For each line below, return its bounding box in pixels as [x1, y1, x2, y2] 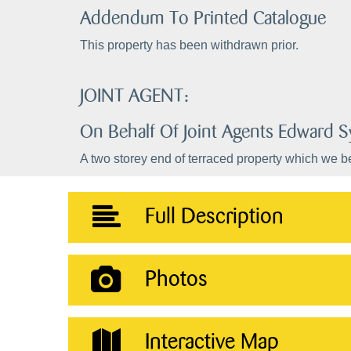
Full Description [144, 206, 284, 228]
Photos [144, 269, 208, 291]
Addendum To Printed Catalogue [80, 9, 326, 28]
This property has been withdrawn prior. [80, 38, 299, 52]
